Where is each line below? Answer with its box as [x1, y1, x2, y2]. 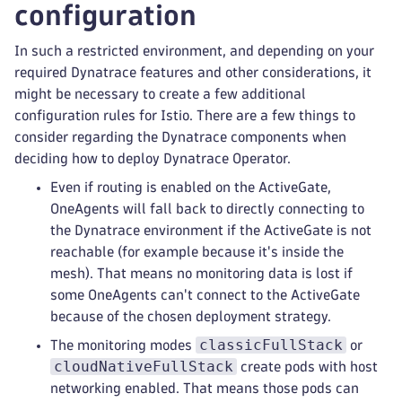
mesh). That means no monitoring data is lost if [50, 267, 353, 280]
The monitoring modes [50, 338, 196, 352]
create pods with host [237, 360, 378, 373]
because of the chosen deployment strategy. [50, 310, 331, 323]
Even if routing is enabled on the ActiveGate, [50, 180, 331, 194]
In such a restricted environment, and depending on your [14, 44, 374, 57]
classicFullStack [199, 336, 343, 354]
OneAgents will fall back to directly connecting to [50, 202, 364, 215]
